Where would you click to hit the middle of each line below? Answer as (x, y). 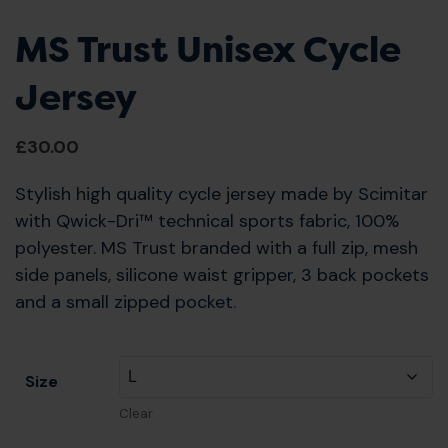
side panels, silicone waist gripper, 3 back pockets (222, 275)
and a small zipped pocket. (125, 302)
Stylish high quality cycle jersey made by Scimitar (221, 194)
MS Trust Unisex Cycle (208, 49)
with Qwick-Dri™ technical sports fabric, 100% (207, 221)
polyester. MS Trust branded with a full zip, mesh (216, 248)
